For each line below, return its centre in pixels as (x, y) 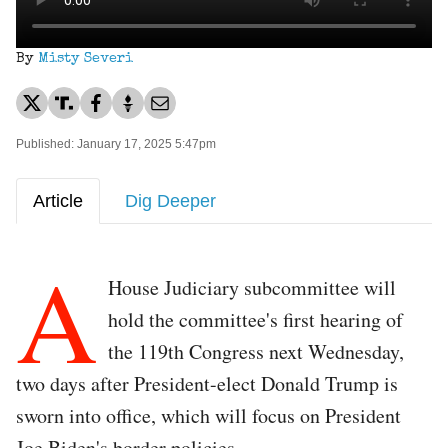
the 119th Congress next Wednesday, (256, 351)
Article (58, 200)
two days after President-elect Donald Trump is (207, 383)
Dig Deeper (170, 200)
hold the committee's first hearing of (255, 319)
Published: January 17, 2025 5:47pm (116, 143)
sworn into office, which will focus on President (208, 415)
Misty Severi (85, 58)
